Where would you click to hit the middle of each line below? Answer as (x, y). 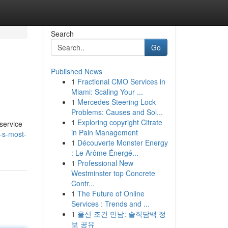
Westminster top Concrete (113, 173)
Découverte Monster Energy (122, 142)
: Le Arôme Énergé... (105, 153)
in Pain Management (104, 132)
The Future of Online (111, 193)
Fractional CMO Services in (121, 81)
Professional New (105, 163)
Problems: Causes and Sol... (117, 112)
